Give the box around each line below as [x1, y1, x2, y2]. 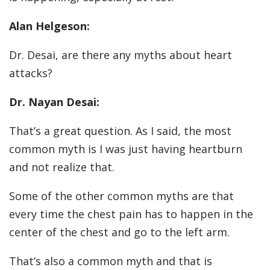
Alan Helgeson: [9, 19, 90, 34]
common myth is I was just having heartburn [9, 142, 242, 157]
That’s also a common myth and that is [9, 254, 212, 269]
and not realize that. [9, 160, 115, 175]
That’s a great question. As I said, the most [9, 124, 231, 139]
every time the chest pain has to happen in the [9, 207, 253, 222]
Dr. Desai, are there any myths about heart [9, 48, 232, 63]
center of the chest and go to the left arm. [9, 225, 230, 240]
